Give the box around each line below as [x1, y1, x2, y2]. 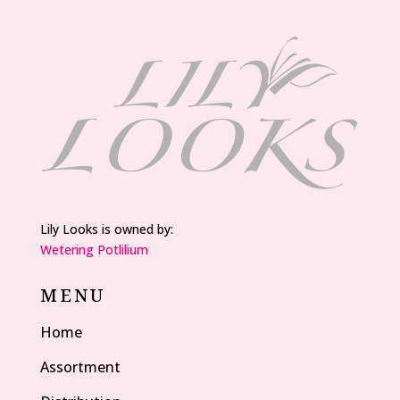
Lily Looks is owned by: [39, 220, 173, 237]
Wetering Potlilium [39, 240, 148, 258]
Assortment [39, 356, 121, 377]
